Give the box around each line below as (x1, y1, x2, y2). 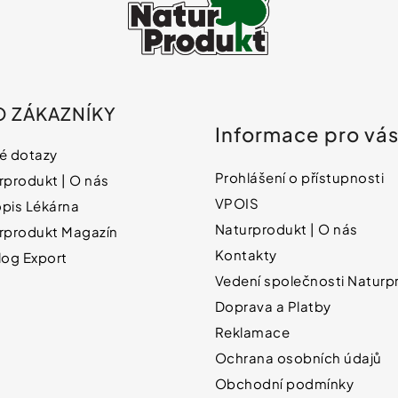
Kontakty (214, 246, 277, 264)
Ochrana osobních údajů (214, 349, 382, 367)
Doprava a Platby (214, 298, 331, 315)
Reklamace (214, 323, 290, 341)
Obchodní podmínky (214, 375, 354, 393)
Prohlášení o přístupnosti (214, 169, 384, 187)
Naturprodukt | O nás (214, 220, 358, 238)
